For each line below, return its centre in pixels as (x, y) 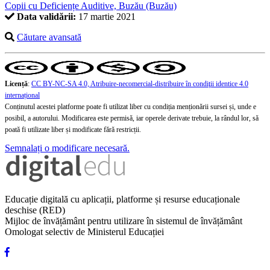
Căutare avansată (49, 37)
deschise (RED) (35, 210)
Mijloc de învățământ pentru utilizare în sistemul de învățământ (124, 221)
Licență (16, 84)
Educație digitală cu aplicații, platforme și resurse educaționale (122, 199)
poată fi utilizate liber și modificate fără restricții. (73, 130)
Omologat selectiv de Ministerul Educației (84, 232)
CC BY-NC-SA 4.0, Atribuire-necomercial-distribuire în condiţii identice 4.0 (140, 84)
